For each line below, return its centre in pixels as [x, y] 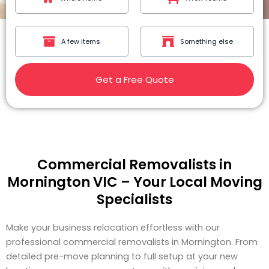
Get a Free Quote [134, 80]
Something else [206, 41]
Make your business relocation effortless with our [113, 228]
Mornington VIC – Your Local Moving [134, 182]
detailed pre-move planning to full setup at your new [122, 256]
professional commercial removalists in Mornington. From [132, 242]
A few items [81, 41]
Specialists [134, 199]
